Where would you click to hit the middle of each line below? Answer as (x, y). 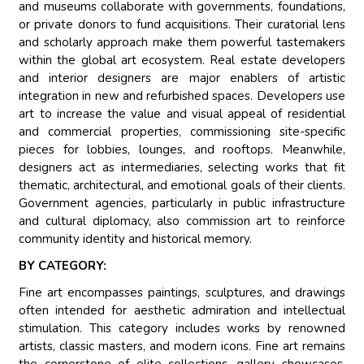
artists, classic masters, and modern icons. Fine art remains (182, 347)
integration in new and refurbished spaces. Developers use (182, 96)
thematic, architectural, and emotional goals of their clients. (182, 186)
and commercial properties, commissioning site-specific (182, 132)
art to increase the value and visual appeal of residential (182, 114)
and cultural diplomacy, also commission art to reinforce (182, 221)
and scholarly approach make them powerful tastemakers (182, 43)
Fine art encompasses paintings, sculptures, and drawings (182, 293)
